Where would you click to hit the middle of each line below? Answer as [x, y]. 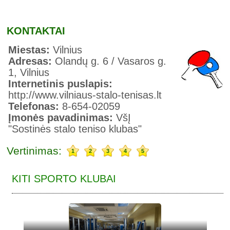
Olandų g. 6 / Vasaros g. [111, 61]
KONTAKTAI [36, 31]
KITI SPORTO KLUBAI [64, 178]
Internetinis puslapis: [61, 83]
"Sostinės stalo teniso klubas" [75, 129]
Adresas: [32, 61]
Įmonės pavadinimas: [62, 117]
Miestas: [31, 50]
